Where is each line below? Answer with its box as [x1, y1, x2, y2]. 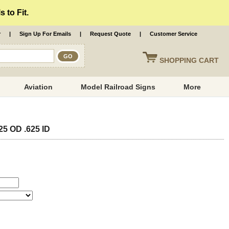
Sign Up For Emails [19, 31, 71, 37]
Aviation [24, 83, 53, 91]
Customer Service [150, 31, 197, 37]
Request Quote [90, 31, 131, 37]
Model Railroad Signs [81, 83, 156, 91]
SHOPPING [159, 56, 199, 64]
